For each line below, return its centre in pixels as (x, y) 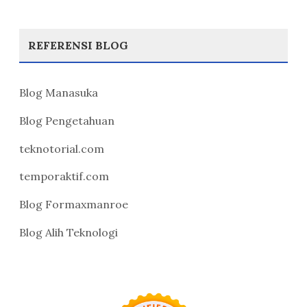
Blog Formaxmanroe (74, 205)
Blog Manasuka (59, 93)
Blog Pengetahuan (67, 120)
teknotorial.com (62, 148)
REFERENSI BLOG (78, 45)
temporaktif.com (64, 176)
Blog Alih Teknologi (69, 232)
